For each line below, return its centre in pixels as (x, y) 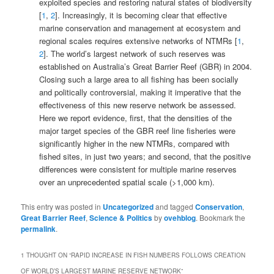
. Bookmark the (221, 218)
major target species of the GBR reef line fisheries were (138, 131)
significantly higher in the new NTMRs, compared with (135, 143)
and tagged (175, 207)
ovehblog (180, 218)
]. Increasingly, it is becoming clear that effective (141, 15)
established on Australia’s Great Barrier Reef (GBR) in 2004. (146, 66)
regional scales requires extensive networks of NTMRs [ (139, 41)
